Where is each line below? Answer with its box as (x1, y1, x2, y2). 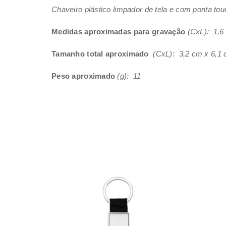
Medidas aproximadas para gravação (51, 27, 186, 36)
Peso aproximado (51, 72, 116, 80)
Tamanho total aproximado (51, 49, 151, 58)
